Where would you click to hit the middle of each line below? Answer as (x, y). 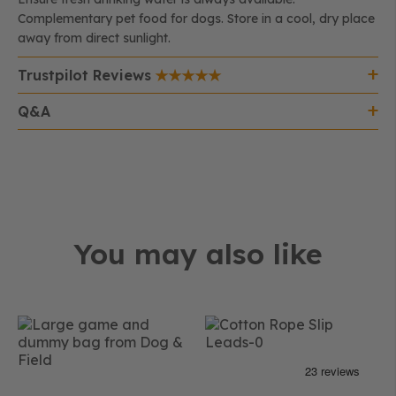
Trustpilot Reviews (84, 75)
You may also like (198, 254)
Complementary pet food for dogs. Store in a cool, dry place (196, 19)
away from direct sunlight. (94, 38)
